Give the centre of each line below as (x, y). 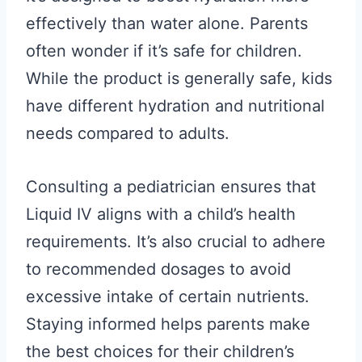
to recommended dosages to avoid (158, 269)
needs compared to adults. (128, 133)
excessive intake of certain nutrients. (168, 297)
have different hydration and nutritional (175, 106)
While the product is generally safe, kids (179, 78)
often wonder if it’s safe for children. (164, 51)
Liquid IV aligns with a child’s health (161, 214)
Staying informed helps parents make (168, 324)
